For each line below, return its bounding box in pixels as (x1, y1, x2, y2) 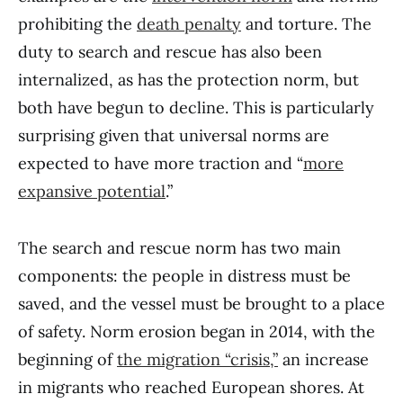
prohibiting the (18, 13, 137, 34)
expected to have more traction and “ (18, 153, 303, 174)
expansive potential (18, 181, 166, 201)
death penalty (137, 13, 241, 34)
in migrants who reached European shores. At (18, 377, 364, 398)
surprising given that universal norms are (18, 125, 329, 146)
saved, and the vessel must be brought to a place (18, 293, 385, 314)
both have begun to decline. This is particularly (18, 97, 374, 118)
